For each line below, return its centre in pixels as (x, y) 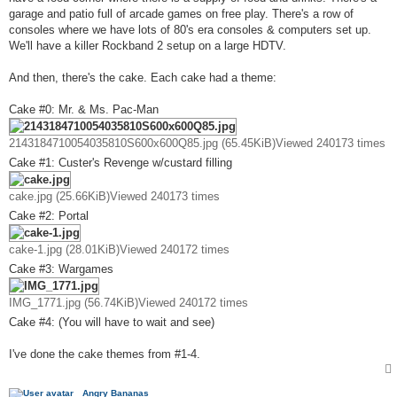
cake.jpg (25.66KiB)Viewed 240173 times (114, 196)
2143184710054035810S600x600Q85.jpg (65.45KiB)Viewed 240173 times (197, 143)
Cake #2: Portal (49, 215)
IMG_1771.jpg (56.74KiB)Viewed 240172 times (128, 302)
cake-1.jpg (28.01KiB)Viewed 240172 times (119, 249)
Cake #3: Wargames (61, 269)
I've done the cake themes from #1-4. (105, 354)
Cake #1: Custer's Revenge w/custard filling (121, 162)
